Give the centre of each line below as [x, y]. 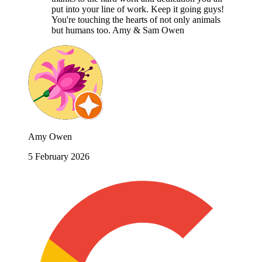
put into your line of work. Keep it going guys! [138, 9]
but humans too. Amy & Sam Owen [118, 30]
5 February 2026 [59, 156]
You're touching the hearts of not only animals [136, 19]
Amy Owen [50, 136]
